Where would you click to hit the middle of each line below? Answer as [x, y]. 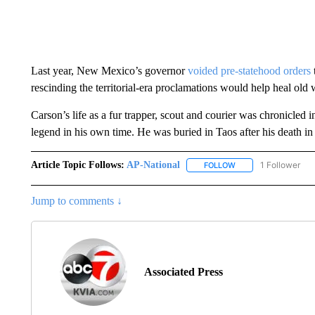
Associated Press [183, 272]
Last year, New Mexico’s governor [109, 71]
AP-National [153, 165]
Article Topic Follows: [77, 165]
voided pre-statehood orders [249, 71]
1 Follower [280, 165]
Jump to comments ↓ [76, 201]
